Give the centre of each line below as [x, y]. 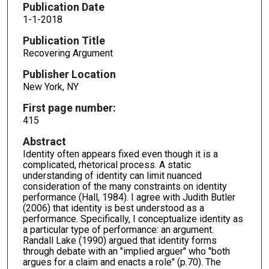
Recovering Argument [68, 53]
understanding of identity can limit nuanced [112, 175]
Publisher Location [69, 74]
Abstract [44, 141]
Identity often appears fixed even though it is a [120, 154]
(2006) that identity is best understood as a [113, 208]
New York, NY [50, 87]
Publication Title [64, 41]
